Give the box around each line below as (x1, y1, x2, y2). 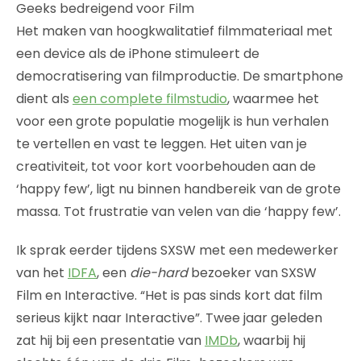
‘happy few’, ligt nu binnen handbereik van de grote (16, 179, 341, 198)
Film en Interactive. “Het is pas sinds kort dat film (16, 285, 322, 305)
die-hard (130, 263, 188, 282)
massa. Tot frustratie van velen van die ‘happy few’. (16, 201, 341, 221)
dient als (16, 89, 73, 108)
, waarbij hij (238, 330, 305, 350)
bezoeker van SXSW (188, 263, 317, 282)
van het (16, 263, 68, 282)
